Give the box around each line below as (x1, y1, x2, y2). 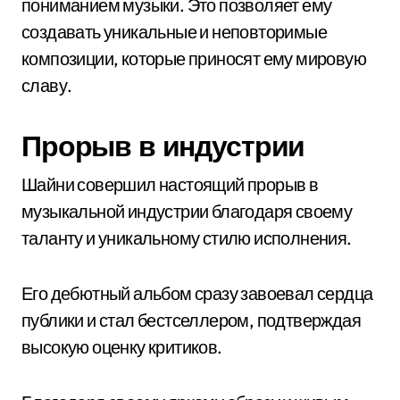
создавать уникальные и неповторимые (21, 21, 327, 43)
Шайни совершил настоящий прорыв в (21, 173, 319, 196)
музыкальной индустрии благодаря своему (21, 200, 353, 222)
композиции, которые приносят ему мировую (21, 47, 366, 70)
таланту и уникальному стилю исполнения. (21, 227, 352, 249)
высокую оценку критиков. (21, 336, 222, 358)
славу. (21, 74, 72, 96)
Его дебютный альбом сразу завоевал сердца (21, 282, 373, 304)
